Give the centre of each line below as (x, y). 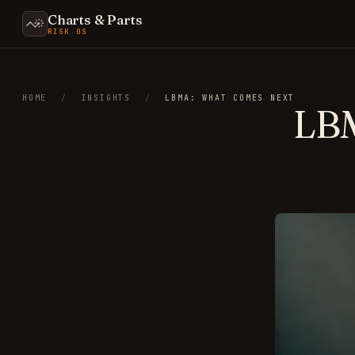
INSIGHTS (106, 98)
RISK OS (68, 31)
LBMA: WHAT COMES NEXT (230, 98)
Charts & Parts (95, 19)
